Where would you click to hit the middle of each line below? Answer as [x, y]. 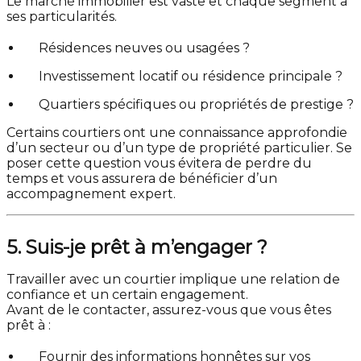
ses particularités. [62, 17]
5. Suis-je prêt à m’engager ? [137, 247]
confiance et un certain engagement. [127, 295]
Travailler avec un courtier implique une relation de [173, 280]
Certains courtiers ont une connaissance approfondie [177, 133]
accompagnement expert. [91, 194]
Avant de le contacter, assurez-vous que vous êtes [169, 310]
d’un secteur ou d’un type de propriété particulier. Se [179, 148]
